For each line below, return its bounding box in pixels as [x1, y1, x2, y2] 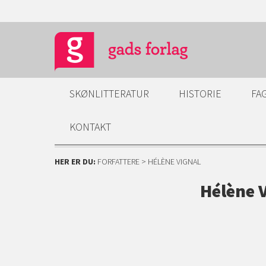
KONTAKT [69, 120, 111, 134]
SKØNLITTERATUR [69, 87, 149, 100]
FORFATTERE [97, 156, 140, 167]
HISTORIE [179, 87, 221, 100]
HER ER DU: [55, 156, 97, 167]
